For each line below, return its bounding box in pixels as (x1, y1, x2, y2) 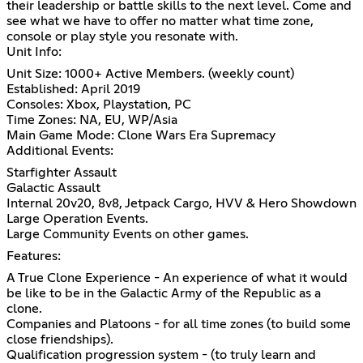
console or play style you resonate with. (6, 29, 238, 43)
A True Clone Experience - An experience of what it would (6, 271, 348, 284)
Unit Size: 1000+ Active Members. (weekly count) (6, 66, 294, 80)
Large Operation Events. (6, 211, 148, 225)
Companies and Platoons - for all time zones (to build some (6, 317, 351, 331)
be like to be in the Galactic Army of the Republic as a (6, 286, 321, 300)
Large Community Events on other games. (6, 227, 249, 241)
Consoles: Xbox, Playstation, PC (6, 97, 191, 111)
